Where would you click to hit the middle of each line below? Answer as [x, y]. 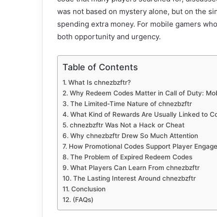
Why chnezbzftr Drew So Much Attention [134, 136]
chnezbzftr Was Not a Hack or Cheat [127, 125]
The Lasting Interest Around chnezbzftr [134, 178]
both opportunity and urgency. [109, 37]
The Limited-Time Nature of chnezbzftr [131, 104]
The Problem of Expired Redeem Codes [131, 157]
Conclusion [88, 189]
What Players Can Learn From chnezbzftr [135, 168]
